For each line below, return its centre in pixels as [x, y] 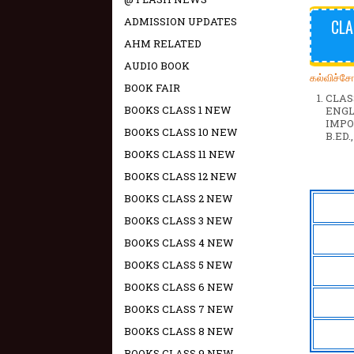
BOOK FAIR [152, 88]
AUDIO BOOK [157, 66]
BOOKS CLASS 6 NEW [179, 287]
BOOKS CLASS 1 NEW [178, 110]
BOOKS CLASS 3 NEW [179, 220]
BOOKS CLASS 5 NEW [179, 265]
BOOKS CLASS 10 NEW [181, 132]
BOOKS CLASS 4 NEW [179, 243]
